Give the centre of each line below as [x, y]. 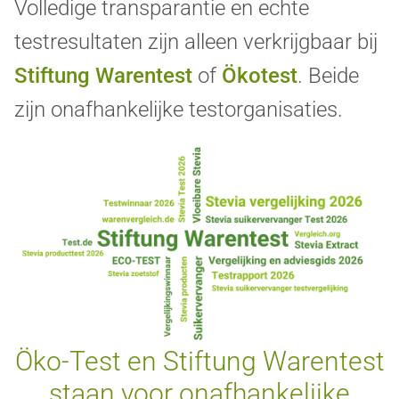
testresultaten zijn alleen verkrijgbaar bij [196, 42]
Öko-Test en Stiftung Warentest [199, 361]
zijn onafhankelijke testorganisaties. [179, 110]
